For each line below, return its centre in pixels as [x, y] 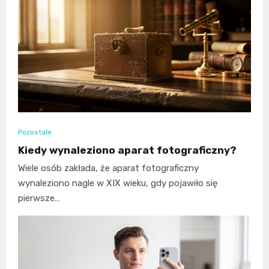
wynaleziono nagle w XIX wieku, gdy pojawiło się [118, 183]
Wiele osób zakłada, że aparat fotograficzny [108, 168]
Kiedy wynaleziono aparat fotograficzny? [127, 150]
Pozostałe [35, 132]
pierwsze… [39, 198]
